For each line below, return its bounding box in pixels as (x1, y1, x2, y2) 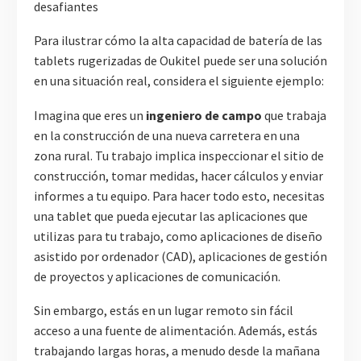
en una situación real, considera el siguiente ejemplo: (34, 73, 324, 89)
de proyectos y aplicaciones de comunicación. (34, 268, 280, 284)
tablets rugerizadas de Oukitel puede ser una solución (34, 52, 327, 69)
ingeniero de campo (146, 106, 262, 123)
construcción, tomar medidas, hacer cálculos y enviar (34, 167, 323, 184)
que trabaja (262, 106, 326, 123)
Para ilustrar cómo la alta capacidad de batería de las (34, 32, 322, 49)
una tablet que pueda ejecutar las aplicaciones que (34, 207, 308, 224)
